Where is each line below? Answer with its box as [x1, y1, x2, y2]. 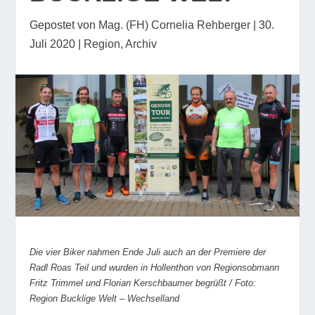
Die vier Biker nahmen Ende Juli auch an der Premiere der [30, 246, 266, 257]
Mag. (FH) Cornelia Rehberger [98, 19, 251, 31]
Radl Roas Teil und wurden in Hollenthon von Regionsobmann [30, 262, 280, 273]
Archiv [125, 38, 157, 50]
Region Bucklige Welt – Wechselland [30, 292, 180, 304]
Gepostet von [30, 19, 99, 31]
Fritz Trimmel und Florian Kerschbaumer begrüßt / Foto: [30, 277, 257, 288]
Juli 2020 [30, 38, 76, 50]
